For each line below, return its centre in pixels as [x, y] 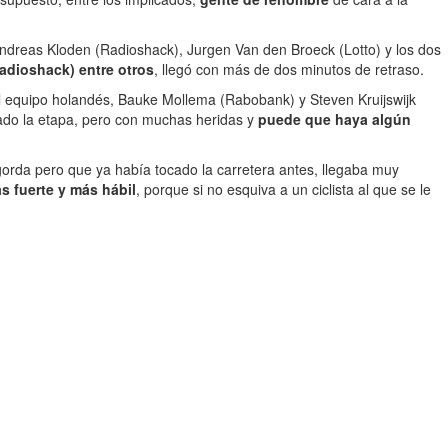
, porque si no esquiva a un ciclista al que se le [283, 189]
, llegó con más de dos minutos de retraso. [289, 69]
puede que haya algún [334, 119]
